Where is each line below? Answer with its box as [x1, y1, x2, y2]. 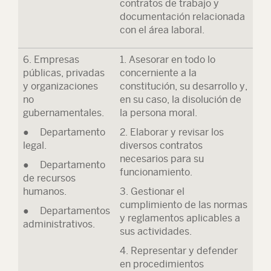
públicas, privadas [23, 67, 105, 79]
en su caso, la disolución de [120, 94, 241, 105]
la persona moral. [120, 107, 197, 119]
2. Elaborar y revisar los [120, 126, 224, 138]
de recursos [23, 172, 76, 184]
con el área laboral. [120, 24, 204, 36]
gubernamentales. [23, 107, 104, 119]
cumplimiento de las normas [120, 199, 247, 211]
